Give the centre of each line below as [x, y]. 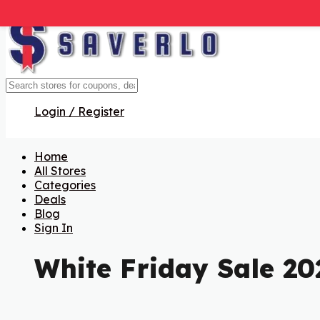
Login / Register [79, 111]
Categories [65, 185]
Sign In [54, 228]
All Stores [60, 171]
